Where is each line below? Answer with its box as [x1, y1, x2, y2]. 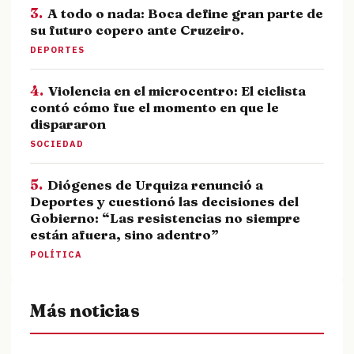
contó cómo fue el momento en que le [30, 99, 279, 116]
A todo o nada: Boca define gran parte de [47, 5, 323, 22]
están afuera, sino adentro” [30, 226, 219, 243]
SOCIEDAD [30, 138, 84, 150]
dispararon [30, 115, 106, 133]
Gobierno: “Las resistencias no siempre [30, 209, 300, 227]
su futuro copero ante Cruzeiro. [30, 21, 244, 39]
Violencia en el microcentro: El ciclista [48, 82, 306, 100]
